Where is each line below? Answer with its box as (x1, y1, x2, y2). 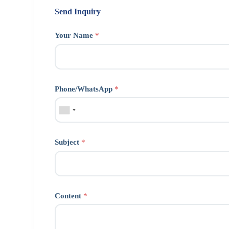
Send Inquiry (55, 7, 101, 16)
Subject (55, 138, 82, 147)
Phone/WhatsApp (55, 84, 115, 93)
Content (55, 191, 84, 200)
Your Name (55, 31, 96, 40)
